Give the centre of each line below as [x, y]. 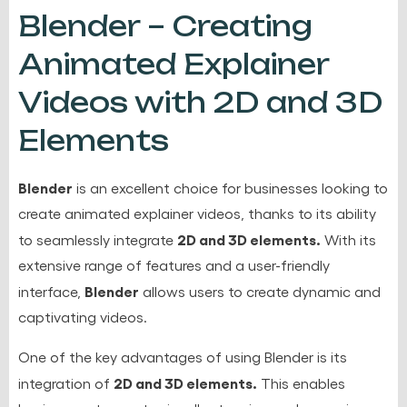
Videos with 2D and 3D [200, 102]
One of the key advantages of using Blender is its [183, 356]
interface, [51, 291]
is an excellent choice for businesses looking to [230, 187]
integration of [66, 382]
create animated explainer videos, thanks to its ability [197, 213]
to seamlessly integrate [98, 239]
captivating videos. [83, 316]
